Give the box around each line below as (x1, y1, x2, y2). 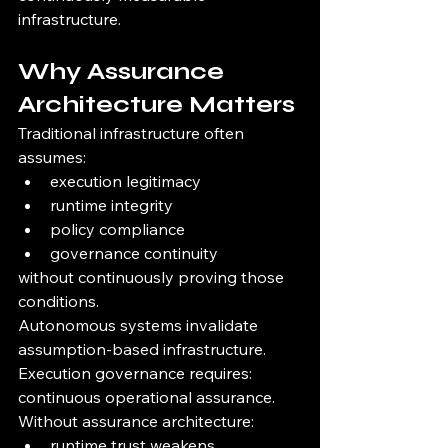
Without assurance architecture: (18, 411, 254, 432)
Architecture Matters (18, 90, 295, 120)
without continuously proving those (18, 267, 288, 288)
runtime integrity (50, 195, 173, 216)
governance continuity (50, 243, 218, 264)
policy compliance (50, 219, 185, 240)
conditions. (18, 291, 99, 312)
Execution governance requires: (18, 363, 252, 384)
